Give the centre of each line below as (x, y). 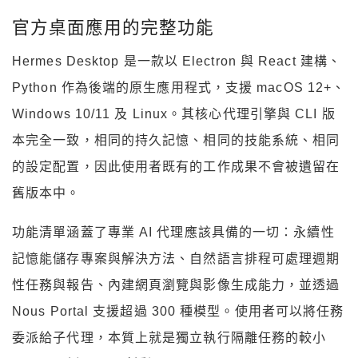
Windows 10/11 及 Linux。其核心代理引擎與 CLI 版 (174, 114)
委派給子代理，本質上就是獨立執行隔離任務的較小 (169, 338)
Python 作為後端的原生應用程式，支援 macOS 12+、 (179, 88)
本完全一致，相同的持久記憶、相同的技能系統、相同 (176, 141)
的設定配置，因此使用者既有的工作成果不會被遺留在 (176, 167)
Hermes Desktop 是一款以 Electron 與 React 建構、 (177, 62)
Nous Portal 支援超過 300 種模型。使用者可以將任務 (178, 312)
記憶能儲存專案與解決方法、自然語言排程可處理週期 (176, 259)
